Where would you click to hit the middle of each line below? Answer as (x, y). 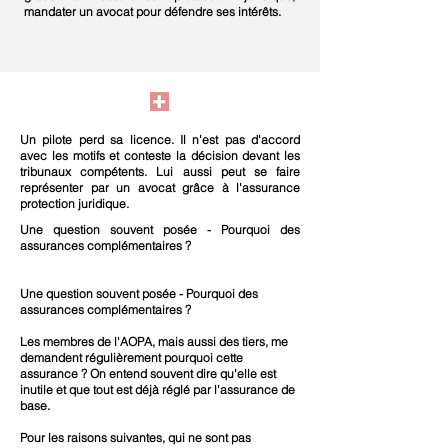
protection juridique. (74, 203)
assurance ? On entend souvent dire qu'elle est (148, 373)
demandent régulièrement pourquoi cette (131, 357)
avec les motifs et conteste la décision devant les (160, 155)
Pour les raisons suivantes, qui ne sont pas (135, 437)
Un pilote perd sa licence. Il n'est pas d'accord (160, 139)
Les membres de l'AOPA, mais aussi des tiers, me (154, 341)
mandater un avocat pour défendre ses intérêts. (152, 11)
